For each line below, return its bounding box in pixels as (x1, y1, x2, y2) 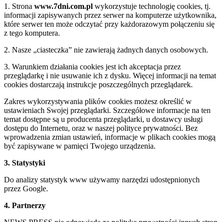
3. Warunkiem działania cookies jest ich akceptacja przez (4, 62, 181, 71)
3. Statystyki (4, 158, 45, 167)
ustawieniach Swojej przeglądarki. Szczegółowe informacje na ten (4, 106, 211, 114)
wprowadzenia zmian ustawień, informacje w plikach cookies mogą (4, 132, 216, 141)
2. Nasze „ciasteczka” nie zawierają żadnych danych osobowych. (4, 45, 208, 54)
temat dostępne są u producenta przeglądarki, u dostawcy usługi (4, 114, 203, 123)
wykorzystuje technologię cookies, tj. (93, 1, 211, 10)
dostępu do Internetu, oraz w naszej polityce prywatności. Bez (4, 123, 198, 132)
